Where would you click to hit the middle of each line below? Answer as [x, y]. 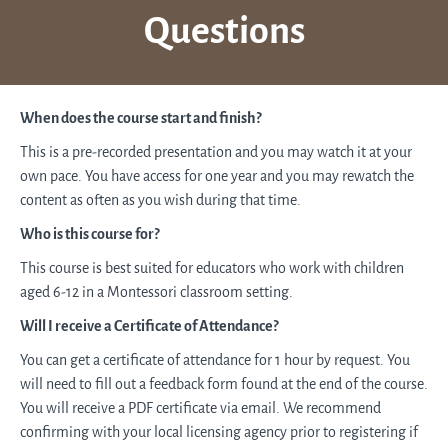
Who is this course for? [89, 235]
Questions [224, 30]
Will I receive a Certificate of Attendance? [149, 327]
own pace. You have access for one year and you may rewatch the [217, 177]
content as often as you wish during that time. [160, 201]
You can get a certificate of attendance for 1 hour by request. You [215, 361]
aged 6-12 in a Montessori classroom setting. [156, 293]
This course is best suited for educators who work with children [212, 269]
